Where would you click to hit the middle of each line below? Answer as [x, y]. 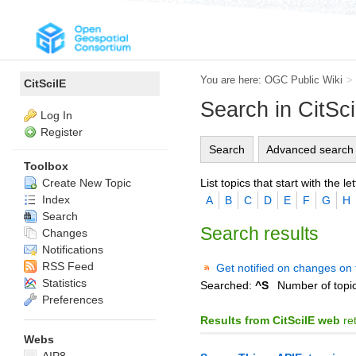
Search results [259, 233]
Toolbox [46, 166]
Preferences [71, 300]
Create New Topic [85, 183]
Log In [56, 115]
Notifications [71, 250]
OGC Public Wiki [304, 80]
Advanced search [310, 149]
